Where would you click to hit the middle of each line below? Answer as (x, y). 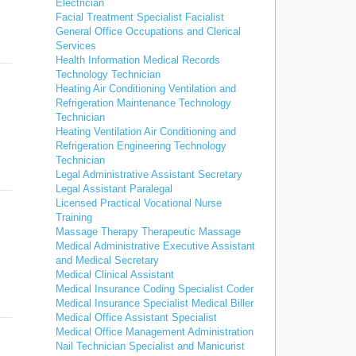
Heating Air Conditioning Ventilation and (146, 89)
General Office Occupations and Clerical (148, 31)
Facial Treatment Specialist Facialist (140, 17)
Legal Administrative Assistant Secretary (149, 174)
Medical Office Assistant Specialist (136, 317)
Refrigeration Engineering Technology (141, 146)
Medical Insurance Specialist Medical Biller (155, 303)
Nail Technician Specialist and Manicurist (150, 346)
